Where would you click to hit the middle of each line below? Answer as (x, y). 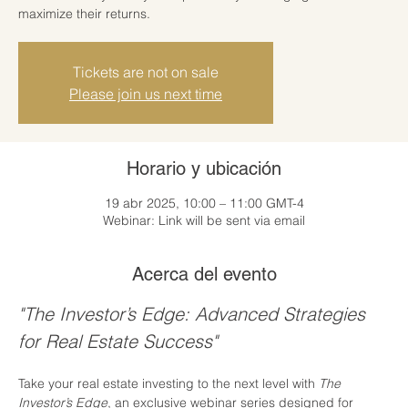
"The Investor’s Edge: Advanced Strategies (194, 313)
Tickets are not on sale (146, 71)
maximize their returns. (84, 13)
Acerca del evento (204, 274)
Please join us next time (146, 93)
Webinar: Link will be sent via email (204, 220)
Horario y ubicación (204, 168)
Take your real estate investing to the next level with (168, 383)
